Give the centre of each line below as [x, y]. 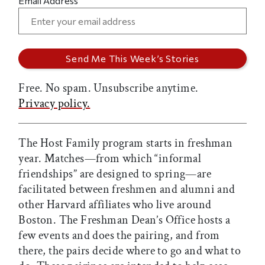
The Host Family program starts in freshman [126, 143]
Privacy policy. [54, 104]
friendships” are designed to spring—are [115, 174]
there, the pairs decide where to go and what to [130, 251]
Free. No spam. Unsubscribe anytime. [109, 88]
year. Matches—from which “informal [110, 159]
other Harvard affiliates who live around [115, 205]
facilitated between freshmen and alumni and [127, 190]
